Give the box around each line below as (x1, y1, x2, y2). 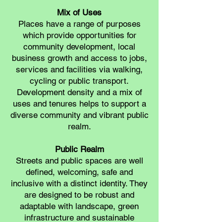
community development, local (23, 42, 135, 52)
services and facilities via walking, (16, 64, 143, 74)
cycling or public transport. (30, 76, 129, 86)
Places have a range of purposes (18, 19, 141, 29)
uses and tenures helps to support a (12, 99, 146, 109)
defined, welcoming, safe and (26, 167, 133, 177)
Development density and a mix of (16, 87, 142, 97)
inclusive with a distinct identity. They (11, 178, 148, 188)
